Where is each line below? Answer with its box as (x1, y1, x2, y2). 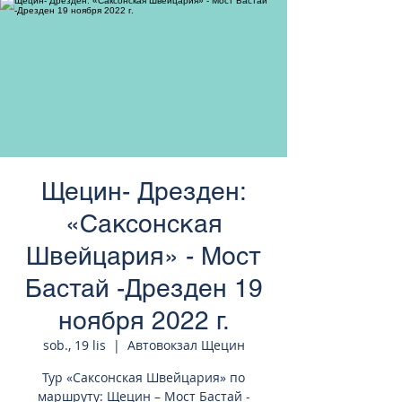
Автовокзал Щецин (127, 336, 245, 354)
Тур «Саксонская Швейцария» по (42, 369, 245, 386)
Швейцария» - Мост (26, 241, 261, 270)
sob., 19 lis (42, 336, 106, 354)
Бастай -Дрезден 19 (24, 274, 263, 302)
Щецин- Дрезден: (40, 177, 247, 205)
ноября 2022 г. (57, 306, 230, 335)
